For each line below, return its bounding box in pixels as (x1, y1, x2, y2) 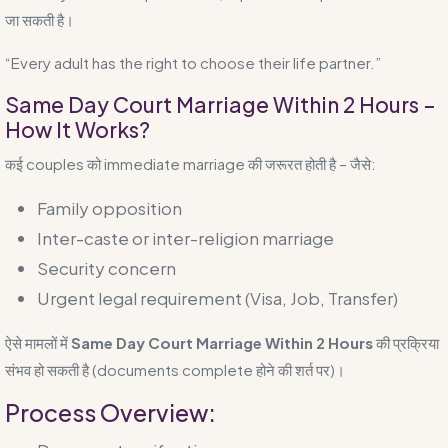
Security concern (37, 256, 176, 279)
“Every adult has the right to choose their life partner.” (5, 52, 381, 72)
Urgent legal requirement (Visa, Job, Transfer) (37, 286, 398, 309)
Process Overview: (5, 397, 216, 427)
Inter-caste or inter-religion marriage (37, 226, 334, 249)
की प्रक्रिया (373, 332, 439, 352)
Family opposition (37, 196, 182, 219)
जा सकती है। (5, 9, 74, 29)
